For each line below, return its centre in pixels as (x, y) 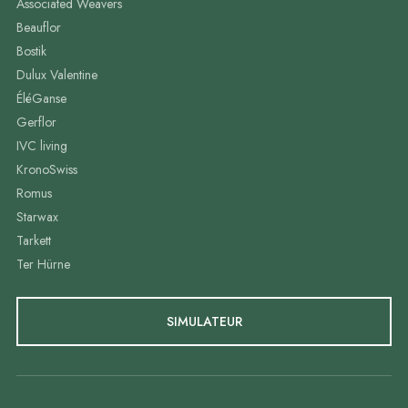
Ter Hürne (43, 264)
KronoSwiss (47, 169)
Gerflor (36, 122)
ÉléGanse (41, 98)
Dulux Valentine (57, 75)
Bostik (31, 51)
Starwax (37, 217)
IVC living (42, 146)
